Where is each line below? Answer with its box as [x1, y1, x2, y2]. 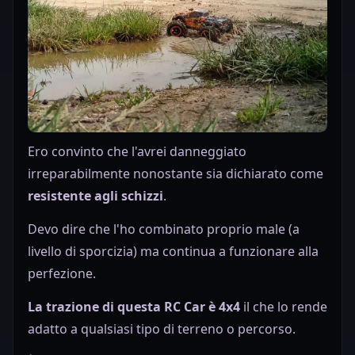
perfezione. [28, 265, 96, 283]
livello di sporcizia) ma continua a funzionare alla [28, 242, 319, 261]
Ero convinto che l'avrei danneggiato [28, 143, 246, 161]
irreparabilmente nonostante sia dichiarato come [28, 165, 323, 183]
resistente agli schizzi [28, 187, 163, 205]
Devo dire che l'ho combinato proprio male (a [28, 220, 300, 239]
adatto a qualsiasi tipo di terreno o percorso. [28, 320, 296, 338]
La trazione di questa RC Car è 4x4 [28, 298, 240, 316]
